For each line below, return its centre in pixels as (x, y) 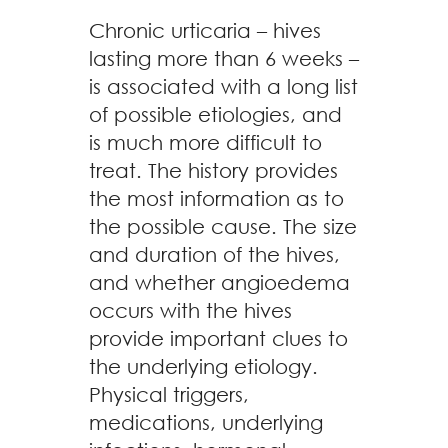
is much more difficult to (205, 142)
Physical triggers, (169, 394)
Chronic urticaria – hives (205, 30)
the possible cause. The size (223, 226)
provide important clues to (218, 338)
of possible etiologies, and (215, 114)
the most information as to (216, 198)
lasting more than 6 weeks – (224, 58)
